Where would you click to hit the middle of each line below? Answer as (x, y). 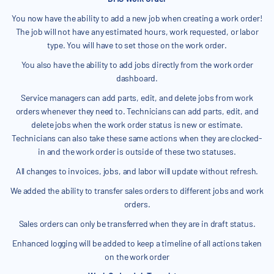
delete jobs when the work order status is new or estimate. (137, 125)
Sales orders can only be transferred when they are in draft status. (137, 224)
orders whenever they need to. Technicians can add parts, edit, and (137, 111)
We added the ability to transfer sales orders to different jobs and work (137, 191)
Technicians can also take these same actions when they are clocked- (137, 138)
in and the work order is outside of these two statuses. (137, 152)
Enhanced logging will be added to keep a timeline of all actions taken (137, 243)
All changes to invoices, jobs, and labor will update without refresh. (137, 171)
